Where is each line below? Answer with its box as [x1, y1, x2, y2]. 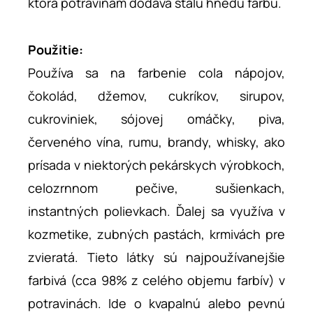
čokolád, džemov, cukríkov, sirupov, [28, 87, 285, 104]
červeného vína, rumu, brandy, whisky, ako [28, 133, 285, 150]
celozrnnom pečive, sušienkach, [28, 179, 285, 196]
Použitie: [28, 41, 83, 58]
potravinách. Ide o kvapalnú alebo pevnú [28, 294, 285, 312]
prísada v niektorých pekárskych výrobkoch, [28, 156, 285, 173]
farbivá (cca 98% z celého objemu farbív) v [28, 271, 285, 289]
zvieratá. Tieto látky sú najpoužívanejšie [28, 248, 285, 265]
